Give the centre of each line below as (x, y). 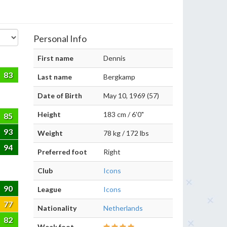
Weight (50, 133)
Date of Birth (60, 96)
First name (55, 58)
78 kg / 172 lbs (126, 133)
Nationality (57, 208)
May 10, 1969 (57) (131, 96)
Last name (55, 77)
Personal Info (60, 39)
